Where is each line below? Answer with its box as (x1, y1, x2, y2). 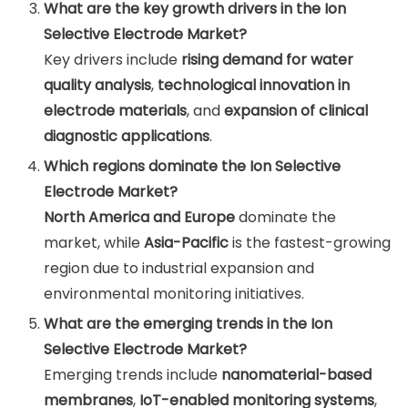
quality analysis (44, 75, 152, 96)
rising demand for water (181, 49, 354, 70)
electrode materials (44, 100, 188, 121)
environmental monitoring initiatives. (44, 283, 305, 304)
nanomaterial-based (221, 364, 372, 385)
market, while (44, 232, 145, 253)
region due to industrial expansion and (44, 258, 315, 279)
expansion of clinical (224, 100, 369, 121)
